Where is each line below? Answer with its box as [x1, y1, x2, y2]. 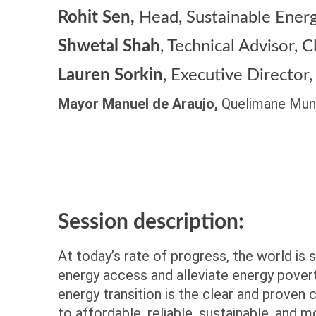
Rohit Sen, [58, 9, 139, 26]
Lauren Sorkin [58, 67, 163, 84]
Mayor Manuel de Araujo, [58, 95, 221, 112]
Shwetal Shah [58, 38, 160, 55]
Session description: [58, 212, 244, 233]
